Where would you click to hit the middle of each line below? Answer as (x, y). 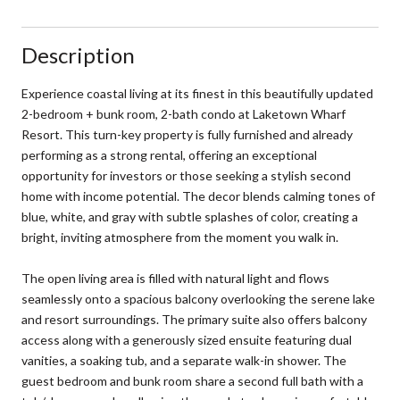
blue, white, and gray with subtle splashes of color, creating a (190, 216)
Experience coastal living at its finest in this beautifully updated (197, 93)
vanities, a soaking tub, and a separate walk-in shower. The (184, 360)
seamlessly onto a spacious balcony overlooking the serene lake (198, 298)
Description (78, 54)
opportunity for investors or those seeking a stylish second (186, 175)
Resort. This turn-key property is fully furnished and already (187, 134)
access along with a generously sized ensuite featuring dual (187, 339)
